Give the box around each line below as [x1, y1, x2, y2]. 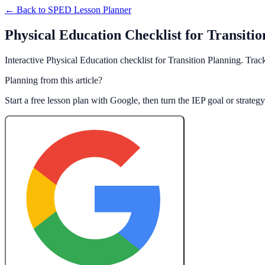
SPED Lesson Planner [48, 5, 131, 15]
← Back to [5, 5, 48, 15]
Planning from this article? [5, 75, 102, 85]
